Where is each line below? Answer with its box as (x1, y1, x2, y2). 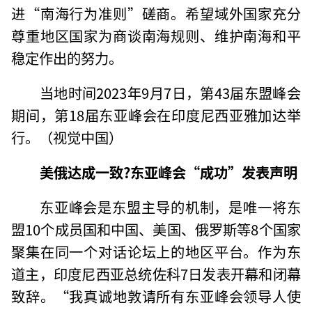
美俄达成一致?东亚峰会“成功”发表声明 (39, 161, 297, 182)
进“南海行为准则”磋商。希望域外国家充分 (11, 2, 301, 24)
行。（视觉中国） (11, 126, 123, 148)
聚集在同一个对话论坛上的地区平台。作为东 (11, 240, 301, 262)
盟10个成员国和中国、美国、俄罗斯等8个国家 (11, 218, 301, 240)
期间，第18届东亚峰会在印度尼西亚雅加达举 (11, 104, 301, 125)
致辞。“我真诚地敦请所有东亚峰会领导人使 (11, 285, 301, 306)
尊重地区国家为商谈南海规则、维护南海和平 (11, 24, 301, 46)
